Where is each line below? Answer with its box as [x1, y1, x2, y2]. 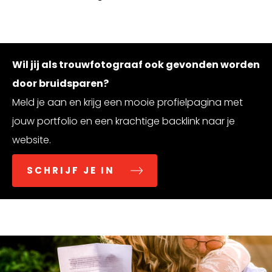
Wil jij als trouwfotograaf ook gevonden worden [12, 57, 260, 72]
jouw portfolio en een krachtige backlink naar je [12, 114, 235, 128]
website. [12, 132, 51, 147]
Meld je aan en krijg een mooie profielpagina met [12, 95, 243, 109]
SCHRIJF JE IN [27, 163, 115, 177]
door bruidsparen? [12, 76, 109, 90]
